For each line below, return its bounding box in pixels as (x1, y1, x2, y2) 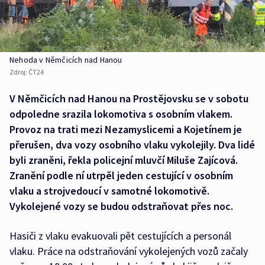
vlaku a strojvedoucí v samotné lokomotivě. (9, 184, 209, 198)
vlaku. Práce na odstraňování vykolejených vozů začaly (9, 244, 248, 258)
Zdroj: (9, 67, 28, 77)
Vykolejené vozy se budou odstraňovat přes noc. (9, 199, 233, 214)
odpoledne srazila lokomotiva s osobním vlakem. (9, 107, 232, 121)
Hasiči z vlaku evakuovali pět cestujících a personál (9, 229, 231, 243)
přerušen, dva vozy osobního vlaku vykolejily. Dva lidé (9, 138, 255, 152)
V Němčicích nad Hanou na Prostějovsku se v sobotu (9, 92, 248, 106)
